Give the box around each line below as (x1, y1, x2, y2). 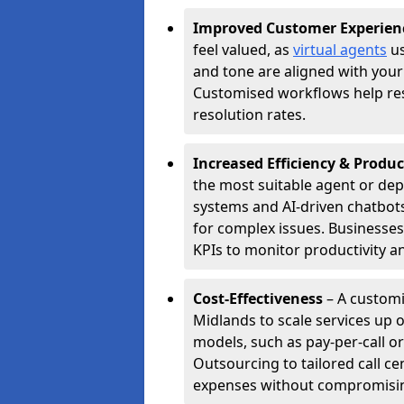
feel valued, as (193, 40, 293, 60)
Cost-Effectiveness (193, 289, 323, 308)
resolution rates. (193, 105, 306, 124)
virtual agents (293, 40, 387, 60)
